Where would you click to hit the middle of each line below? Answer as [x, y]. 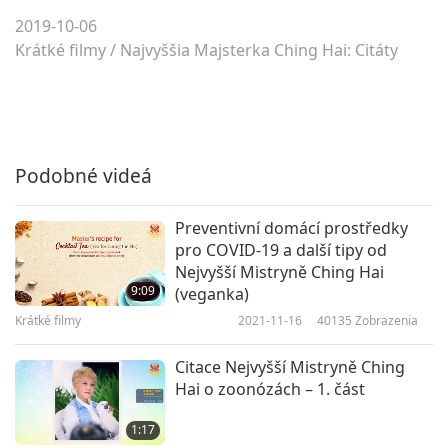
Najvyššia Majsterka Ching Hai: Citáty [259, 50]
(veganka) [212, 294]
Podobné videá [83, 176]
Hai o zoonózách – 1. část [270, 389]
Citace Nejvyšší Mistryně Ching [290, 367]
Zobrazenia [385, 321]
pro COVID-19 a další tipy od [281, 250]
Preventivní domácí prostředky [291, 228]
